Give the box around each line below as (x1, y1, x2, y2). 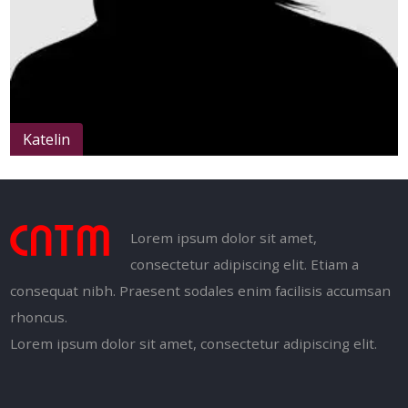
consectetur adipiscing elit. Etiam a (130, 255, 360, 274)
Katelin (23, 128, 71, 149)
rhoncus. (10, 308, 68, 327)
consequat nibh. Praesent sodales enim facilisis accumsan (10, 281, 392, 301)
